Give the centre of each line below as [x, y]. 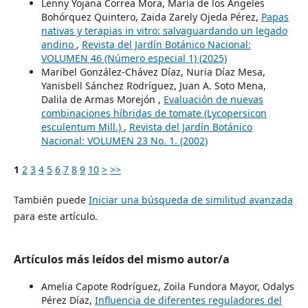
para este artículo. [55, 217]
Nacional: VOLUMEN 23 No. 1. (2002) [124, 141]
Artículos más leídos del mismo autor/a [121, 260]
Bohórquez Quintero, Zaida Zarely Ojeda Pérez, [151, 17]
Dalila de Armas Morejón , [102, 100]
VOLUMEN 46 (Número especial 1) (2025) [134, 58]
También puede [51, 200]
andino [58, 45]
